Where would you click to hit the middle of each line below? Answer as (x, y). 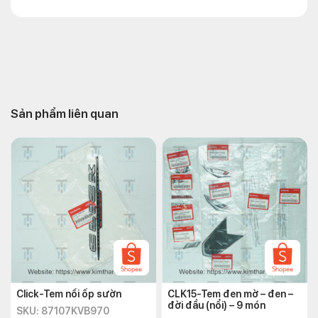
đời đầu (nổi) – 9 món (216, 305)
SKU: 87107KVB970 (63, 311)
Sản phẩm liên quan (65, 114)
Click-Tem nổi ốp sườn (69, 294)
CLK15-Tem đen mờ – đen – (230, 294)
